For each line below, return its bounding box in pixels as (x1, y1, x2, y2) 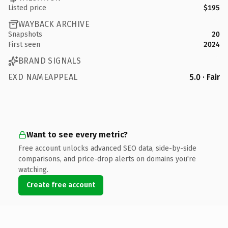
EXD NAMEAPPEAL (8, 72, 78, 82)
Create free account (26, 180, 95, 189)
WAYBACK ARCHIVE (18, 19, 90, 29)
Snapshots (8, 30, 42, 39)
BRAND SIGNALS (18, 56, 81, 66)
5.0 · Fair (189, 72, 220, 82)
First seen (8, 40, 40, 49)
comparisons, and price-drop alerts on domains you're (18, 154, 196, 163)
